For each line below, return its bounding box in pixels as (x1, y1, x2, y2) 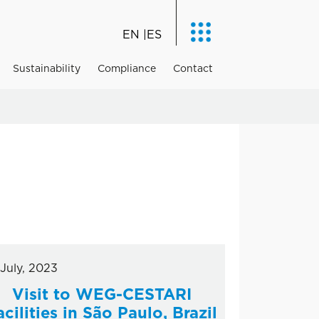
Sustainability (13, 64, 80, 74)
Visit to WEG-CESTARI (11, 287, 192, 303)
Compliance (98, 64, 156, 74)
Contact (173, 64, 213, 74)
